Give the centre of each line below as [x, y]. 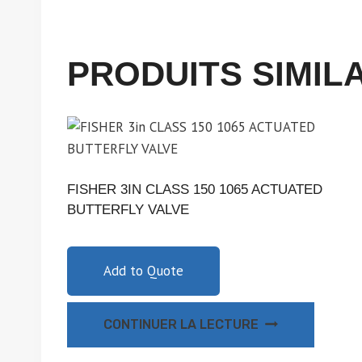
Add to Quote [143, 270]
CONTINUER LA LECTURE [181, 324]
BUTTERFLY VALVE [128, 209]
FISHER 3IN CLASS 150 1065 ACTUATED [195, 189]
